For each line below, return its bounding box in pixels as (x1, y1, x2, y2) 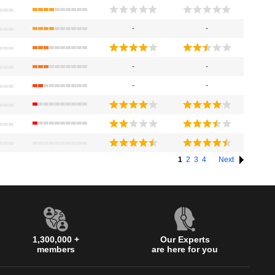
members (37, 244, 75, 254)
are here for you (152, 244, 218, 254)
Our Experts (160, 234, 210, 244)
